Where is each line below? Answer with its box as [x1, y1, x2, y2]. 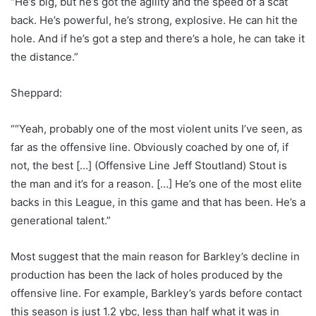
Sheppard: [11, 86, 62, 100]
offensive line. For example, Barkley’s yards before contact [11, 286, 302, 300]
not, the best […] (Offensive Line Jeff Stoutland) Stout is [11, 159, 287, 173]
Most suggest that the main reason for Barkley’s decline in [11, 250, 300, 264]
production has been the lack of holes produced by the [11, 268, 283, 282]
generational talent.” [11, 214, 111, 228]
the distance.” [11, 50, 78, 64]
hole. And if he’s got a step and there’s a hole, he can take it [11, 32, 305, 46]
